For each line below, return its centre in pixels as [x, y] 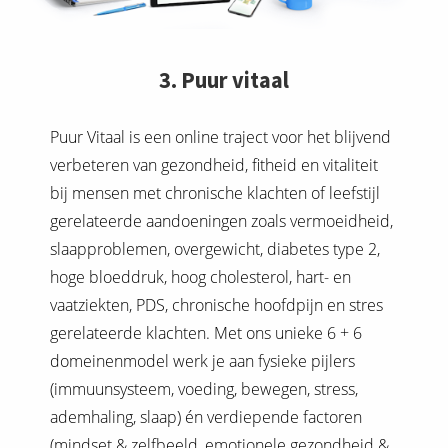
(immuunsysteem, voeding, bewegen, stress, [204, 389]
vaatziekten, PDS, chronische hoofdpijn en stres [216, 305]
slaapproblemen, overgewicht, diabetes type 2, [215, 249]
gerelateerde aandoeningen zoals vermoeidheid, [221, 221]
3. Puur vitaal [224, 80]
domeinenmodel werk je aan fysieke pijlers [202, 361]
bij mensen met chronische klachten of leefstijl [215, 193]
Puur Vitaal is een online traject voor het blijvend [220, 137]
